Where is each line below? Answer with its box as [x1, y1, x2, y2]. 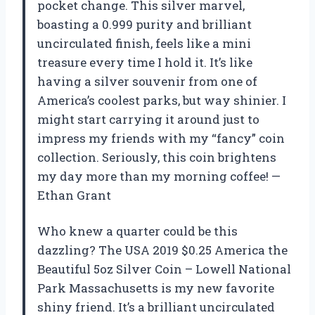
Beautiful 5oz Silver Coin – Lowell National [37, 260, 291, 277]
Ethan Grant [37, 186, 111, 203]
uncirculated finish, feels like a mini [37, 34, 251, 51]
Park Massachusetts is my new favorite [37, 279, 274, 296]
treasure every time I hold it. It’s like [37, 53, 252, 70]
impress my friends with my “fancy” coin [37, 129, 285, 146]
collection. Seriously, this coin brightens [37, 148, 276, 165]
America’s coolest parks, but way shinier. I [37, 91, 286, 108]
